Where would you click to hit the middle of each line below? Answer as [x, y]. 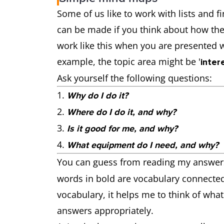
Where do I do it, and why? [121, 112]
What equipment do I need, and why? [143, 145]
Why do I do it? [97, 96]
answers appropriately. [105, 211]
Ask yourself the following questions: [134, 78]
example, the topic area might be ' [129, 62]
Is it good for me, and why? [122, 129]
